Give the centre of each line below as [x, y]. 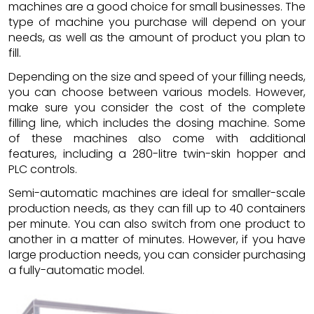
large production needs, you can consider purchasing [157, 254]
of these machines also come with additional [157, 138]
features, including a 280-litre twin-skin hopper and [157, 153]
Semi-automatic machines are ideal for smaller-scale [157, 193]
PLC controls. [43, 169]
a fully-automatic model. [76, 270]
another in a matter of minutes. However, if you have [157, 239]
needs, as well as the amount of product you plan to [157, 37]
